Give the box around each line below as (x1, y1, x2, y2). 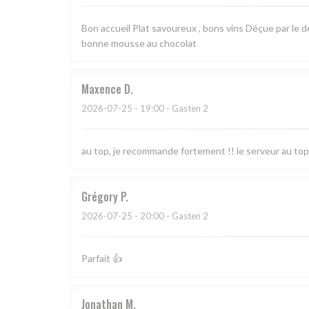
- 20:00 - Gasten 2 (132, 210, 208, 222)
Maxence (81, 81, 121, 98)
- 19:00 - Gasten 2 (132, 103, 208, 114)
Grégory (81, 188, 118, 206)
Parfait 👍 (81, 252, 122, 265)
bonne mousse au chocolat (81, 37, 197, 50)
